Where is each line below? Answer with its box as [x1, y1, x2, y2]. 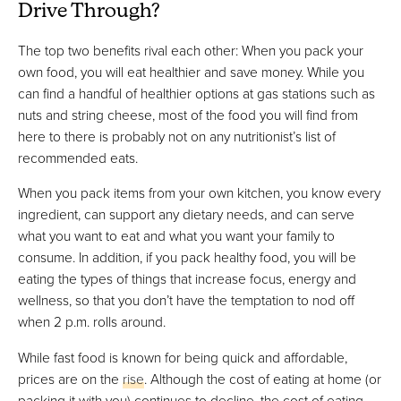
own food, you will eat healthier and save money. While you [18, 61, 364, 81]
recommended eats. [18, 147, 138, 167]
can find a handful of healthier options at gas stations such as [18, 82, 375, 103]
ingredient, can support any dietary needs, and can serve [18, 204, 354, 225]
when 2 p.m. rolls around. [18, 311, 166, 332]
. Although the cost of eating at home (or [144, 368, 381, 388]
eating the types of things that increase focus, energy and [18, 269, 356, 289]
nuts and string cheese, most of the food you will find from [18, 104, 358, 124]
